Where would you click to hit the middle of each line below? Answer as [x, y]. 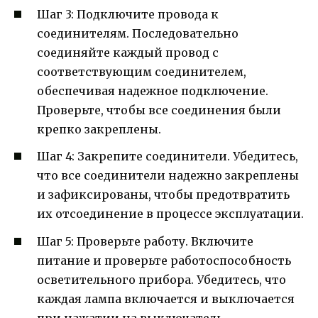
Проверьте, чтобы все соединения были [159, 110]
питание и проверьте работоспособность [164, 260]
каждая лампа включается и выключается [166, 298]
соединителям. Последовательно [138, 34]
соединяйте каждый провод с [128, 53]
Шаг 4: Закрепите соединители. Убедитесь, [168, 157]
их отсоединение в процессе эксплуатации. [170, 214]
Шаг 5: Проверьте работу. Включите [145, 241]
